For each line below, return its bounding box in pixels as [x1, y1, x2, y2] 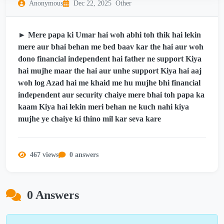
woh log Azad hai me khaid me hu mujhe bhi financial [18, 78, 200, 87]
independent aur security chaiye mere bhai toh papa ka [18, 90, 204, 99]
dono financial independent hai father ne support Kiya [18, 54, 201, 63]
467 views [30, 150, 58, 159]
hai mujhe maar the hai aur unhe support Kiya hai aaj [18, 66, 201, 75]
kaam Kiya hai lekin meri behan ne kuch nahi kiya [18, 102, 189, 111]
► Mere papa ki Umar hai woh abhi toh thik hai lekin [18, 30, 201, 39]
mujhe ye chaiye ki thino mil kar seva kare [18, 114, 161, 123]
